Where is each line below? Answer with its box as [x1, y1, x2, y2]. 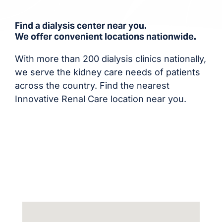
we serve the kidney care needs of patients [14, 67, 200, 78]
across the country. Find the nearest [14, 80, 169, 91]
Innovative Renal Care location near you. [14, 94, 186, 105]
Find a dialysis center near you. [14, 20, 147, 32]
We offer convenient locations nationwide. [14, 31, 196, 43]
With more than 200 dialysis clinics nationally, [14, 54, 206, 64]
